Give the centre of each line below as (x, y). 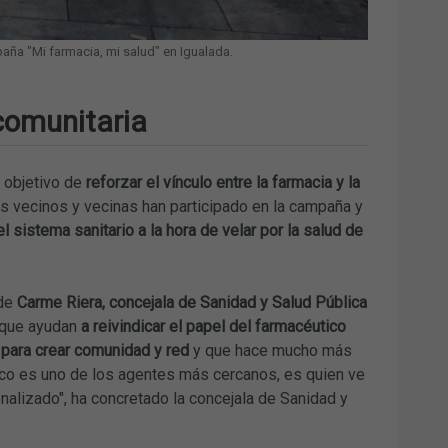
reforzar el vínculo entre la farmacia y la (222, 182)
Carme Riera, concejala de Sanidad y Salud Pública (191, 302)
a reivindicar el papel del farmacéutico (213, 326)
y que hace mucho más (272, 350)
